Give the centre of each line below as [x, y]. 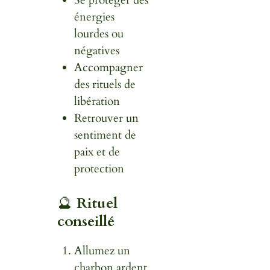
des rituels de [105, 85]
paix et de [97, 152]
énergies [95, 17]
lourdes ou [99, 34]
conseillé [86, 221]
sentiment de [105, 135]
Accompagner [109, 68]
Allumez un [102, 250]
